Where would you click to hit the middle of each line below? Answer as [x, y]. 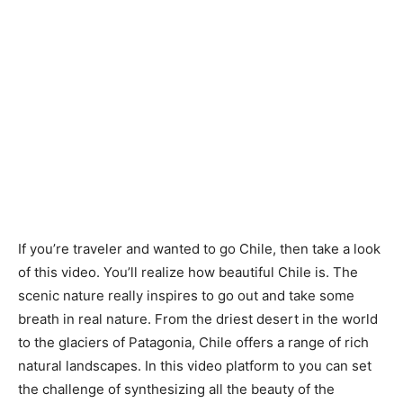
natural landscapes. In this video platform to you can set [195, 366]
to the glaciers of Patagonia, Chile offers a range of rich [193, 342]
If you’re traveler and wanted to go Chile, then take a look [199, 249]
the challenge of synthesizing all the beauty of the [176, 389]
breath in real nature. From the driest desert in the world [198, 319]
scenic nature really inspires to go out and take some [186, 296]
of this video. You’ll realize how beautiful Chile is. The [188, 272]
